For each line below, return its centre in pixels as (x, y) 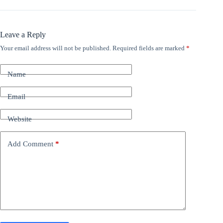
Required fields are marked (149, 48)
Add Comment (30, 144)
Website (20, 119)
